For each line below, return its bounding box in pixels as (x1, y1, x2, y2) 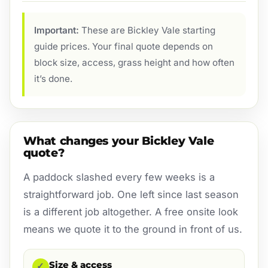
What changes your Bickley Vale (23, 133, 214, 148)
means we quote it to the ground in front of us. (23, 223, 242, 235)
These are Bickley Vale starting (79, 24, 215, 36)
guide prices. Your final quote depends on (34, 40, 213, 52)
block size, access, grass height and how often (34, 56, 234, 68)
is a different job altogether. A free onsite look (23, 205, 238, 218)
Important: (34, 24, 79, 36)
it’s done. (34, 72, 72, 84)
